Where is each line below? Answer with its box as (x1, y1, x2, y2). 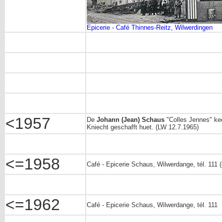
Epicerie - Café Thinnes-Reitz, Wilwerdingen (87, 24, 213, 31)
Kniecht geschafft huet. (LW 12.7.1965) (87, 123, 199, 131)
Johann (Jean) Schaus (97, 116, 165, 123)
